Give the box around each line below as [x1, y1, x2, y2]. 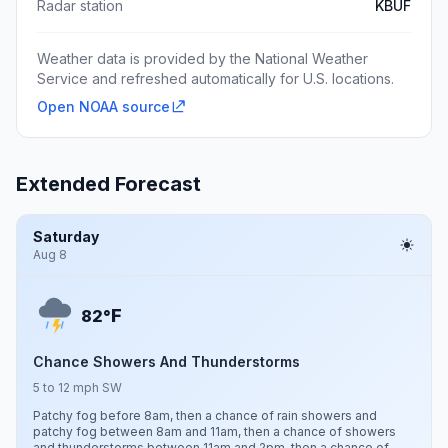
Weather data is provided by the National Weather [37, 50, 368, 67]
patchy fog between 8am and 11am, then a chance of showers [33, 424, 396, 439]
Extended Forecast [16, 172, 201, 196]
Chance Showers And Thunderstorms [33, 353, 300, 370]
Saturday [33, 228, 99, 245]
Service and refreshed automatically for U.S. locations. [37, 70, 394, 87]
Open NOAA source [37, 98, 170, 115]
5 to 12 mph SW [33, 380, 122, 395]
